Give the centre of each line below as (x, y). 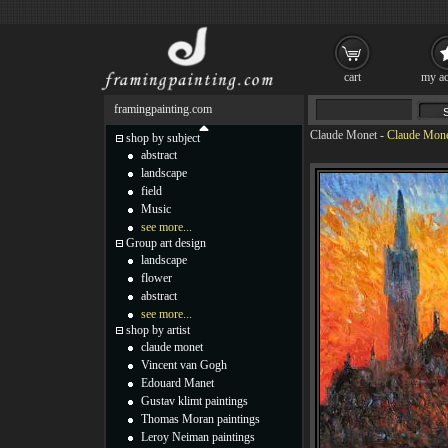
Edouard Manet (177, 383)
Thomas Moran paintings (200, 419)
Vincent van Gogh (184, 365)
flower (156, 278)
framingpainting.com (163, 109)
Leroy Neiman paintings (198, 437)
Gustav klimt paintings (194, 401)
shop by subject (163, 138)
